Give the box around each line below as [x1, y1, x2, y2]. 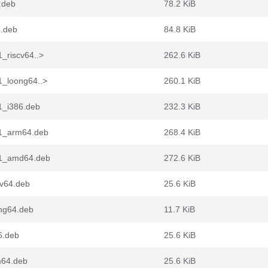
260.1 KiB [164, 76, 200, 86]
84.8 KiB [164, 25, 196, 34]
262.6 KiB [164, 50, 200, 60]
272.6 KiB [164, 153, 200, 163]
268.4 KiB [164, 127, 200, 137]
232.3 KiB [164, 102, 200, 111]
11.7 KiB [164, 205, 195, 214]
